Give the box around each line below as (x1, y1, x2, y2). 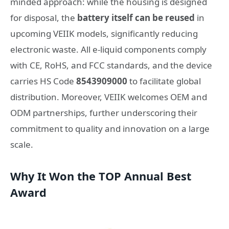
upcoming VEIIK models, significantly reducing (10, 27, 198, 39)
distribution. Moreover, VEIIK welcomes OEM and (10, 90, 207, 103)
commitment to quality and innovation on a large (10, 122, 210, 134)
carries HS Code (10, 75, 76, 87)
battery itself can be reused (77, 11, 195, 24)
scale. (10, 138, 33, 150)
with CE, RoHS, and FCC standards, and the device (10, 59, 212, 71)
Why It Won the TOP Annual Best (10, 169, 191, 184)
